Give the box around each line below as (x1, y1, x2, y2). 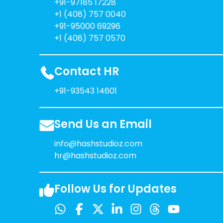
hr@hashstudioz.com (54, 150, 136, 162)
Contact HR (54, 64, 119, 80)
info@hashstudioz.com (54, 138, 142, 150)
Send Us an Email (54, 116, 152, 132)
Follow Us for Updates (54, 181, 177, 197)
